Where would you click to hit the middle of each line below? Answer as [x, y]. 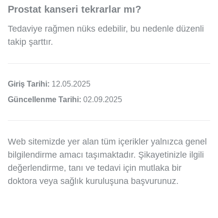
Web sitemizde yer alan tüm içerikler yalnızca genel [107, 142]
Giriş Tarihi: [30, 84]
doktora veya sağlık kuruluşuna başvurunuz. [93, 181]
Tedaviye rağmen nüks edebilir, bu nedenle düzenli [106, 29]
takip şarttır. [30, 42]
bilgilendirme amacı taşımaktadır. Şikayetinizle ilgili [106, 155]
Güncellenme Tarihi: [45, 100]
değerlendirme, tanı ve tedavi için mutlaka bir [95, 168]
